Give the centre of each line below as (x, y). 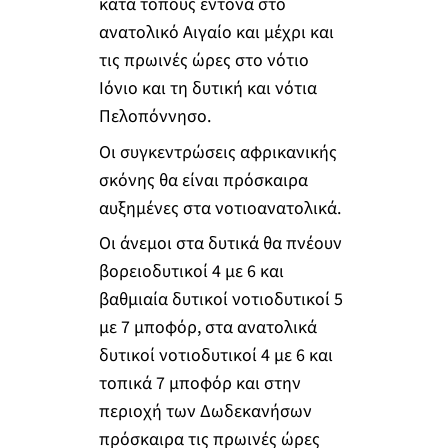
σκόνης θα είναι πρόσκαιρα (203, 180)
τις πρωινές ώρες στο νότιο (203, 60)
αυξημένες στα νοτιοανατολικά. (219, 208)
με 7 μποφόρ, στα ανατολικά (207, 328)
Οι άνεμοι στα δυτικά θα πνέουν (220, 244)
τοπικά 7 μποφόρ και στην (199, 384)
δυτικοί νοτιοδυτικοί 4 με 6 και (215, 356)
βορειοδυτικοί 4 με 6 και (191, 272)
